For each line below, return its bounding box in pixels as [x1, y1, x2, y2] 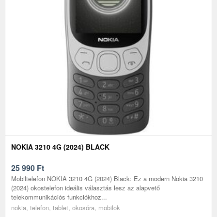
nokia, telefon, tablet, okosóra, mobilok [11, 202, 120, 212]
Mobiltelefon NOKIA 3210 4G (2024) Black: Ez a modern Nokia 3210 [11, 173, 203, 183]
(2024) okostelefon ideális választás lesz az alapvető [11, 183, 160, 192]
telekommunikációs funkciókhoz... [11, 192, 107, 201]
